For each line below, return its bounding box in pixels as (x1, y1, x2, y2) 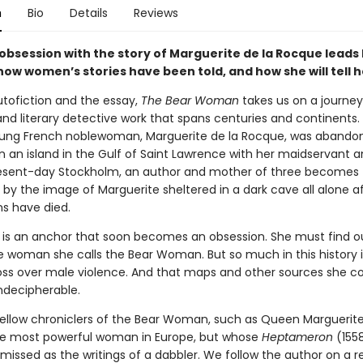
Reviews (133, 5, 178, 21)
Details (69, 5, 108, 21)
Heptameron (261, 329, 333, 345)
